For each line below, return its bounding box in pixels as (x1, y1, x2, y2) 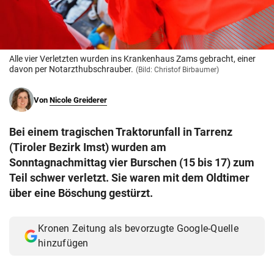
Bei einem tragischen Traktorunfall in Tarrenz (9, 125, 232, 139)
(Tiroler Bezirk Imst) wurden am (9, 141, 166, 154)
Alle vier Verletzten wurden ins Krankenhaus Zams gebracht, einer (9, 54, 256, 64)
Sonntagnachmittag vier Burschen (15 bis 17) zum (9, 156, 254, 169)
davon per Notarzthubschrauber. (9, 64, 133, 75)
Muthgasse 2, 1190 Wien (17, 20, 112, 30)
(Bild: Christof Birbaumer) (136, 65, 219, 75)
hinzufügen (38, 237, 89, 250)
